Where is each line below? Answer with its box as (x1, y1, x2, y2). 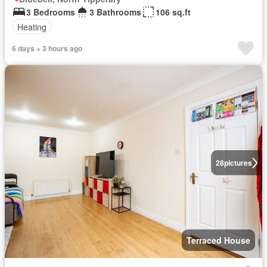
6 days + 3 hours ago (12, 43, 82, 54)
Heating (17, 20, 46, 33)
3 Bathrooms (89, 6, 141, 18)
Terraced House (187, 234, 250, 247)
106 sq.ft (156, 6, 191, 18)
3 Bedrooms (26, 6, 75, 18)
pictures (223, 157, 252, 169)
